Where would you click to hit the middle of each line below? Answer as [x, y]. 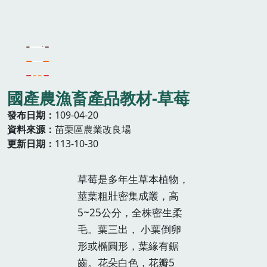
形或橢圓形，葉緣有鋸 [128, 246]
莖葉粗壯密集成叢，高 [128, 195]
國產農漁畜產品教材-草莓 [98, 98]
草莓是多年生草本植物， [133, 179]
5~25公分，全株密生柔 [130, 212]
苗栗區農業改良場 [93, 130]
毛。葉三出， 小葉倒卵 [129, 229]
